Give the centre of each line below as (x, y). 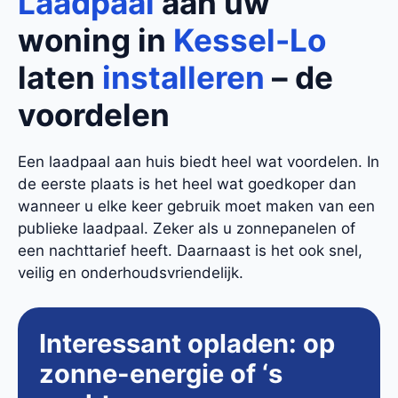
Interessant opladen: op (187, 343)
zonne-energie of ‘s (161, 373)
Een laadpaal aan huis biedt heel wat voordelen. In (199, 162)
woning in (96, 40)
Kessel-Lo (250, 40)
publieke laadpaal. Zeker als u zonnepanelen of (187, 229)
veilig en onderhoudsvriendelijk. (131, 273)
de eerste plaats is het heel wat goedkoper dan (187, 184)
